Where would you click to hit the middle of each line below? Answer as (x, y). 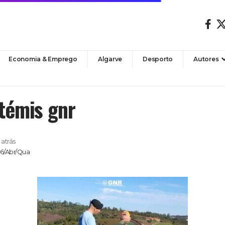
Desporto (158, 59)
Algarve (110, 59)
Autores (206, 59)
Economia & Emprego (43, 59)
